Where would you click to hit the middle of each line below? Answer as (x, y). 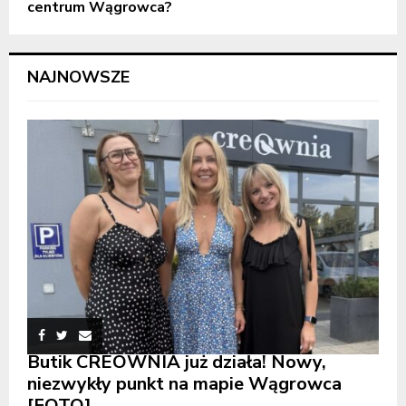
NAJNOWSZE (78, 77)
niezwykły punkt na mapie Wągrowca (184, 383)
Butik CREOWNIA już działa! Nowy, (177, 362)
